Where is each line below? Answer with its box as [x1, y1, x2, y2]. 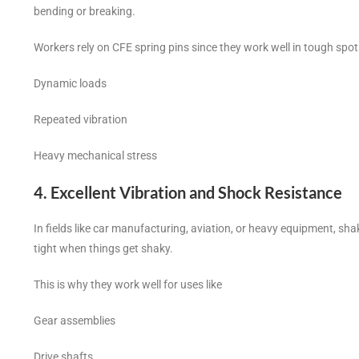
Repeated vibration [34, 113, 127, 127]
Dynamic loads [34, 77, 107, 91]
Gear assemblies [34, 314, 115, 328]
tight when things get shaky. [34, 242, 173, 256]
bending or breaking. [34, 5, 135, 18]
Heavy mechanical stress [34, 149, 157, 163]
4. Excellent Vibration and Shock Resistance [34, 183, 342, 203]
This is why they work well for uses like [34, 278, 222, 292]
